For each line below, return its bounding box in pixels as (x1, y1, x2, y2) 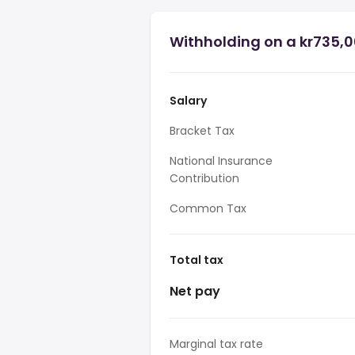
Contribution (170, 170, 239, 186)
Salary (170, 93, 207, 109)
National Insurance (170, 153, 273, 169)
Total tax (170, 252, 223, 268)
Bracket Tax (170, 123, 235, 139)
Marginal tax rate (170, 336, 263, 352)
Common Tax (170, 200, 246, 216)
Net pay (170, 282, 220, 300)
